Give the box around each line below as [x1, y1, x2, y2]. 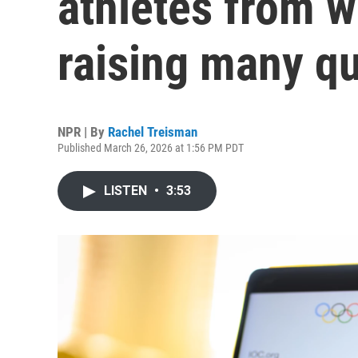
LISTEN [104, 183, 150, 198]
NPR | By [58, 124, 108, 140]
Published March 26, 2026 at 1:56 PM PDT [58, 141, 244, 154]
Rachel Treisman [108, 124, 197, 140]
